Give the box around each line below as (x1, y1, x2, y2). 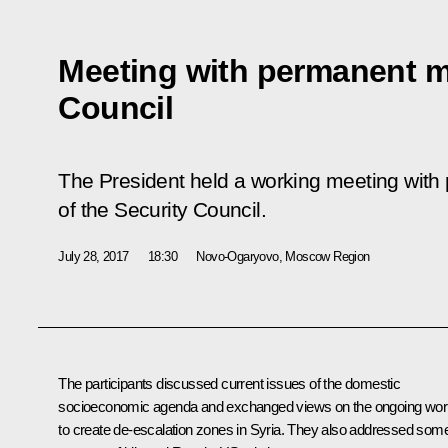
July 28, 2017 (58, 248, 129, 264)
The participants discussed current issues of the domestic (58, 374, 401, 392)
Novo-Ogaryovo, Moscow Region (196, 248, 370, 264)
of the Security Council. (58, 197, 266, 222)
